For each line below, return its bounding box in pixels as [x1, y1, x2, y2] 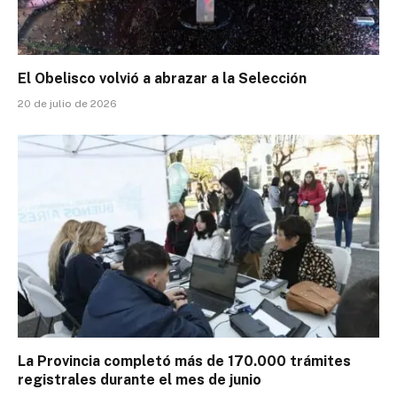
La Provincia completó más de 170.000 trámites [18, 353, 351, 370]
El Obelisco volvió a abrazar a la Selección [18, 69, 307, 87]
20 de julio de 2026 [18, 97, 117, 110]
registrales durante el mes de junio [18, 371, 261, 389]
